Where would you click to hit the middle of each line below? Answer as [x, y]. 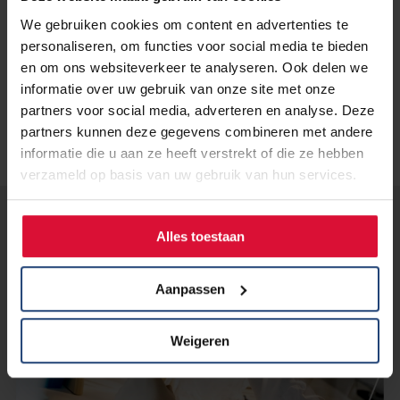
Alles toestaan [200, 237]
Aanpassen [190, 288]
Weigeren [200, 341]
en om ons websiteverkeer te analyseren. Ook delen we [194, 67]
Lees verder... [75, 229]
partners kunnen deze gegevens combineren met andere [197, 131]
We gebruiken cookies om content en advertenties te [184, 24]
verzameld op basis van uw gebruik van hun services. [189, 174]
